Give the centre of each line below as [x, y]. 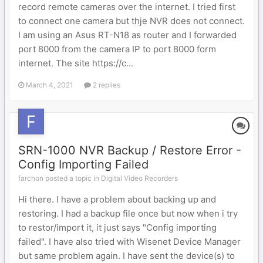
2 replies [106, 85]
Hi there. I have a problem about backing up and [117, 199]
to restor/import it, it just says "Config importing [117, 227]
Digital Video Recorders [139, 178]
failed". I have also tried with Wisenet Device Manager [129, 242]
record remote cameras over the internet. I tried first [127, 7]
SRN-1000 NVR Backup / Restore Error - [130, 150]
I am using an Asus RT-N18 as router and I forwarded [127, 35]
